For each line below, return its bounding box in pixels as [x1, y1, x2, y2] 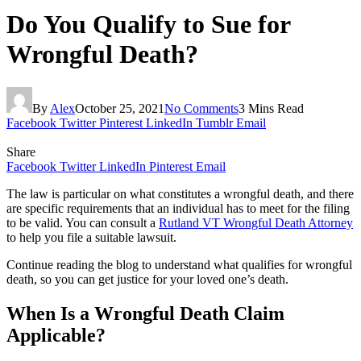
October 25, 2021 [75, 101, 164, 115]
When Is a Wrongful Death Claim [6, 302, 284, 324]
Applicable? [6, 324, 106, 346]
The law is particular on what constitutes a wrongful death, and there [6, 186, 354, 201]
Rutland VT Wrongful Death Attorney [159, 215, 353, 230]
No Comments [164, 101, 239, 115]
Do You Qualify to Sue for [6, 10, 290, 39]
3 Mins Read [239, 101, 304, 115]
